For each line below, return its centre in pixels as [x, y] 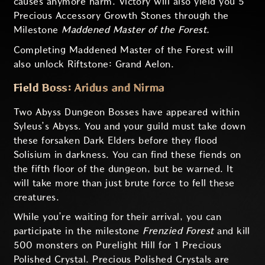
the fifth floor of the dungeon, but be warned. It [123, 169]
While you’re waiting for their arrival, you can [117, 217]
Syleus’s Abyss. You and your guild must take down [130, 126]
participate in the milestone [78, 231]
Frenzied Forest [180, 231]
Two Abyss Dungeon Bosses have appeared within [127, 112]
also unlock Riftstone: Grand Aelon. [94, 64]
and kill [234, 231]
